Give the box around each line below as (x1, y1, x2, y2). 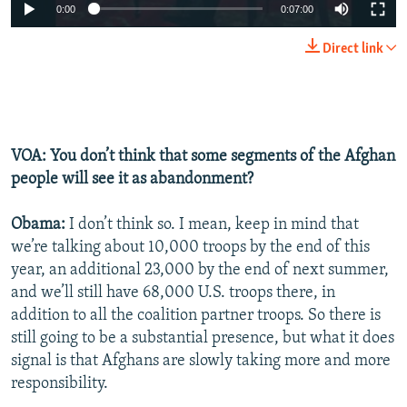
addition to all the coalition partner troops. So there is (11, 306, 381, 324)
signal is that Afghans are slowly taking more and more (11, 352, 391, 370)
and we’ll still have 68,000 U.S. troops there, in (11, 283, 335, 302)
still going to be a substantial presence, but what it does (11, 329, 394, 347)
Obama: (11, 215, 65, 233)
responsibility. (11, 374, 108, 392)
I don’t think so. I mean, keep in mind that (65, 215, 359, 233)
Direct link (323, 41, 383, 56)
